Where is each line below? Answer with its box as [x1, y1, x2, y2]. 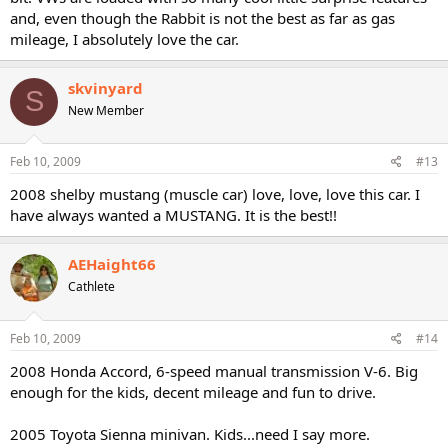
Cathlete [68, 278, 115, 295]
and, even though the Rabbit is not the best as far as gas [10, 7, 395, 28]
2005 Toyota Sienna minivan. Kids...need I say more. [10, 423, 370, 444]
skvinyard [68, 77, 143, 98]
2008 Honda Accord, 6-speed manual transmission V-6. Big [10, 360, 418, 381]
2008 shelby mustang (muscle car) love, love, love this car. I [10, 184, 420, 204]
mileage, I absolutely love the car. [10, 28, 239, 49]
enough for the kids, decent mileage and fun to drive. [10, 381, 376, 402]
